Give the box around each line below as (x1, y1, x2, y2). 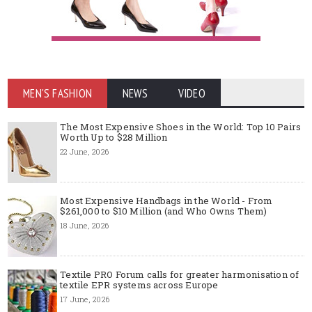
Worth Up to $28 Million (60, 130, 168, 143)
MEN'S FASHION (23, 85, 92, 101)
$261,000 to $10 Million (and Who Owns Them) (60, 204, 267, 217)
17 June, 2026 (60, 293, 109, 304)
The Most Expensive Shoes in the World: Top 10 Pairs (60, 120, 302, 133)
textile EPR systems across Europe (60, 278, 219, 291)
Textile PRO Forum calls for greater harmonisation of (60, 267, 299, 281)
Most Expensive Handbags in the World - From (60, 194, 273, 207)
